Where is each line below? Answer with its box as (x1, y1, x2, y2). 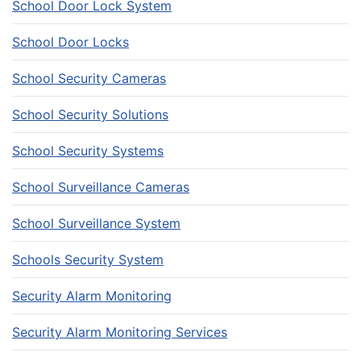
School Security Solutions (12, 106, 168, 122)
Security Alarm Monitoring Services (12, 323, 227, 340)
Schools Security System (12, 251, 164, 268)
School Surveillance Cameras (12, 178, 189, 195)
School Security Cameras (12, 69, 166, 86)
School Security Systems (12, 142, 164, 159)
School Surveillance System (12, 214, 180, 231)
